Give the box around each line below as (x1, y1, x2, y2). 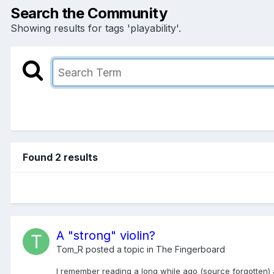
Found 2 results (23, 150, 98, 163)
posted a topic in (83, 243, 156, 254)
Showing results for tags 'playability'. (10, 21, 181, 34)
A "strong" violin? (56, 228, 155, 243)
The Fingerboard (156, 243, 225, 254)
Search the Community (10, 4, 168, 22)
